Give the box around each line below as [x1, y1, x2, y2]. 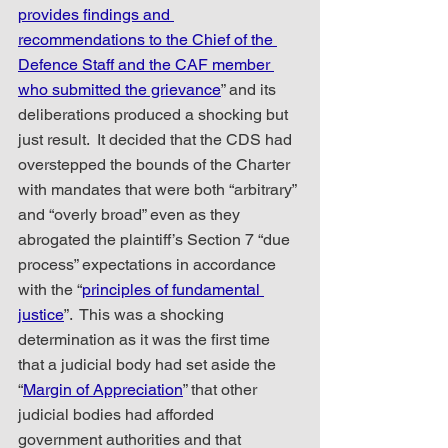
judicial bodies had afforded [18, 404, 218, 424]
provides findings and [18, 4, 174, 24]
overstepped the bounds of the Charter [18, 154, 294, 174]
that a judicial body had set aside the [18, 354, 280, 374]
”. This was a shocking [64, 304, 228, 324]
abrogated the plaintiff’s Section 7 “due [18, 229, 294, 249]
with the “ [18, 279, 82, 299]
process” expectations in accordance [18, 254, 280, 274]
